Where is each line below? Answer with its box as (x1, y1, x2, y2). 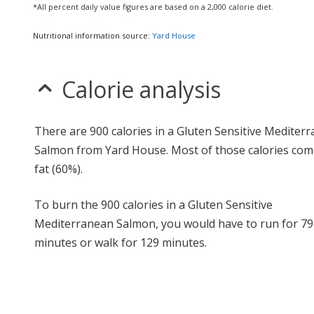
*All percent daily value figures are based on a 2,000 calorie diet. (33, 1, 273, 12)
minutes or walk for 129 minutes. (34, 235, 207, 250)
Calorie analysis (62, 74, 221, 104)
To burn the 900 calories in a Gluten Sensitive (34, 197, 273, 212)
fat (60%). (34, 161, 83, 177)
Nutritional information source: (33, 30, 152, 41)
